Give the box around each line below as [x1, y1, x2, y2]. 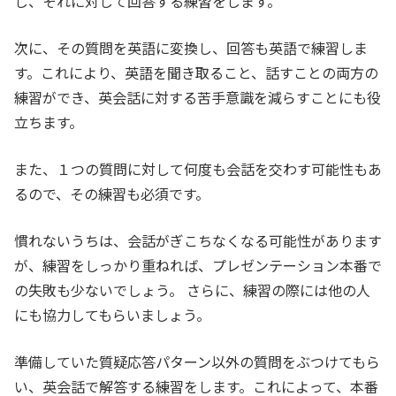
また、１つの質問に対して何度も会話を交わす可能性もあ [14, 158, 382, 180]
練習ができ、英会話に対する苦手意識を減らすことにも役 [14, 87, 381, 109]
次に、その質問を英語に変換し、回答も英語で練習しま [14, 37, 368, 59]
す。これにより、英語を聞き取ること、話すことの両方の [14, 62, 378, 84]
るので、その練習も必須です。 [14, 183, 209, 205]
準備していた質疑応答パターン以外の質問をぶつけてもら [14, 351, 380, 373]
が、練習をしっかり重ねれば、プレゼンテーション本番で [14, 255, 382, 277]
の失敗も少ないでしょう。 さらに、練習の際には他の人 [14, 279, 370, 301]
